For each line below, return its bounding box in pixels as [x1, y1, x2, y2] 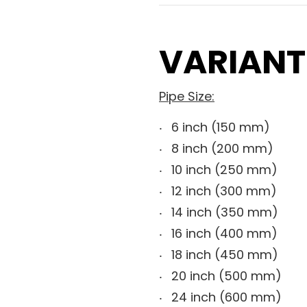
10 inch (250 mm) [171, 160, 278, 178]
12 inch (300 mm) [171, 182, 277, 199]
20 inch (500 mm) [171, 267, 282, 284]
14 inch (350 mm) [171, 203, 278, 221]
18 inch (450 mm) [171, 245, 278, 263]
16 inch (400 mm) [171, 224, 278, 242]
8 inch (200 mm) [171, 139, 273, 157]
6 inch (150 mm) [171, 118, 270, 136]
